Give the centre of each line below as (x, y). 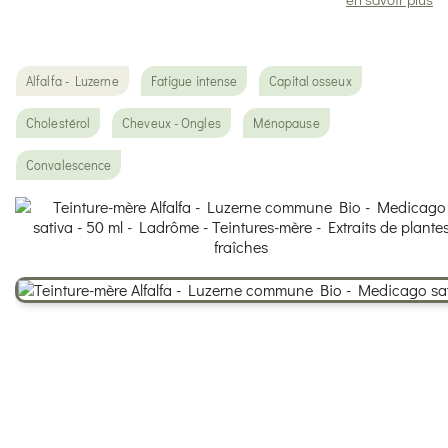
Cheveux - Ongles (171, 122)
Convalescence (69, 164)
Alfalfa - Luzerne (72, 80)
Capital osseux (310, 80)
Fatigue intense (194, 80)
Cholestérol (58, 122)
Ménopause (286, 122)
